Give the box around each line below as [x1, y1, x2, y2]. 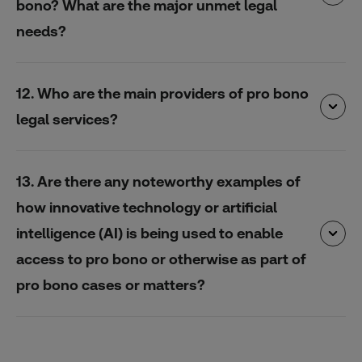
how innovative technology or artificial [16, 199, 277, 216]
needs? [16, 23, 66, 40]
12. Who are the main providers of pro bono [16, 85, 309, 102]
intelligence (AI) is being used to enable [16, 225, 283, 242]
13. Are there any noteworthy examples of [16, 173, 301, 190]
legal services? [16, 111, 118, 128]
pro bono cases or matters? [16, 276, 205, 293]
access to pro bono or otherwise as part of [16, 250, 306, 267]
